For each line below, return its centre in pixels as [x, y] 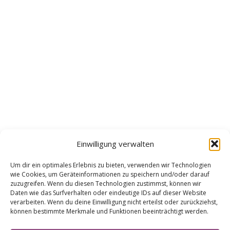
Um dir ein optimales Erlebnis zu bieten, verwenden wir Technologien [111, 165]
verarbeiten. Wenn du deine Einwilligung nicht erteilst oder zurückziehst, [114, 202]
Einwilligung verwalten [115, 144]
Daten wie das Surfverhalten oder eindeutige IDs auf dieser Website [108, 193]
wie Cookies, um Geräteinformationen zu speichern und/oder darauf [110, 174]
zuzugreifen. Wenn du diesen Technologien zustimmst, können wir [106, 184]
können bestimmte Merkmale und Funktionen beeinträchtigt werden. [109, 211]
